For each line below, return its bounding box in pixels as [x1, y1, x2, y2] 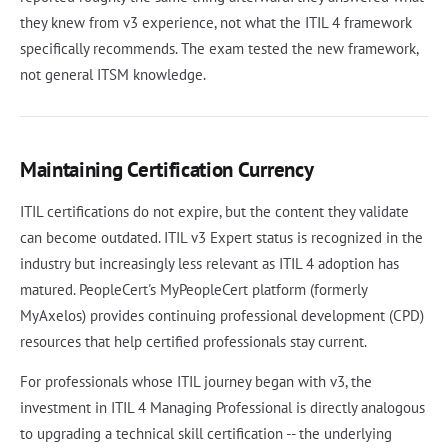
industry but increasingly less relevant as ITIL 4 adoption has [20, 254, 399, 274]
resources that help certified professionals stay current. [20, 332, 367, 352]
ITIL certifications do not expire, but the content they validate [20, 202, 409, 222]
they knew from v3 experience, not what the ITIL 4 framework [20, 13, 412, 33]
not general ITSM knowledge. [20, 65, 206, 85]
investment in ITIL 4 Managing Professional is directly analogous [20, 398, 425, 418]
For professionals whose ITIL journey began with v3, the [20, 372, 372, 392]
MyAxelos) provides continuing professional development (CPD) [20, 306, 424, 326]
